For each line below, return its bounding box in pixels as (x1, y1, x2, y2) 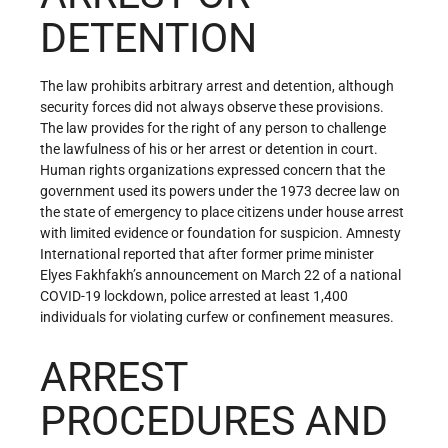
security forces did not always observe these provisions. (40, 98, 384, 115)
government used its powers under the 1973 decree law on (40, 182, 400, 199)
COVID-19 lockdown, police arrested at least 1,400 (40, 287, 348, 304)
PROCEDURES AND (40, 397, 388, 446)
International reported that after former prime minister (40, 245, 374, 262)
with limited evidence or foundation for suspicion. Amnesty (40, 224, 401, 241)
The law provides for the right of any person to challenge (40, 119, 386, 136)
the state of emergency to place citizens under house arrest (40, 203, 404, 220)
